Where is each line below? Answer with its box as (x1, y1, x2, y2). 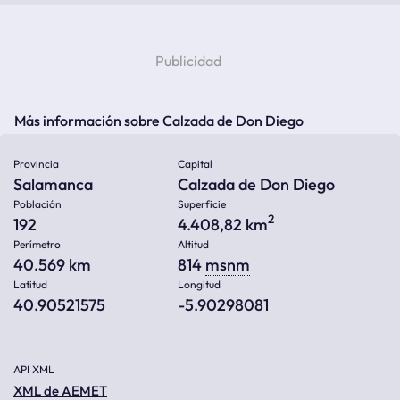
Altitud (178, 237, 209, 251)
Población (13, 197, 62, 211)
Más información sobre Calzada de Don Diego (14, 112, 304, 129)
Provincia (13, 157, 59, 171)
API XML (13, 362, 54, 376)
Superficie (178, 197, 226, 211)
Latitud (13, 278, 47, 291)
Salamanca (13, 174, 93, 195)
